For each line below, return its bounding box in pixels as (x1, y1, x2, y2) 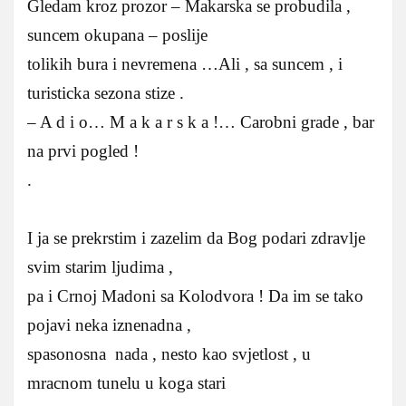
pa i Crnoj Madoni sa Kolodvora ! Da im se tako (27, 286, 363, 306)
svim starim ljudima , (27, 257, 173, 277)
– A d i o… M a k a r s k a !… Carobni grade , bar (27, 112, 374, 132)
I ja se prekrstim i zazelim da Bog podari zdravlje (27, 228, 365, 248)
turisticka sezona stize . (27, 83, 184, 103)
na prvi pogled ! (27, 141, 139, 161)
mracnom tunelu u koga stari (27, 373, 226, 393)
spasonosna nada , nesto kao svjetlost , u (27, 344, 311, 364)
